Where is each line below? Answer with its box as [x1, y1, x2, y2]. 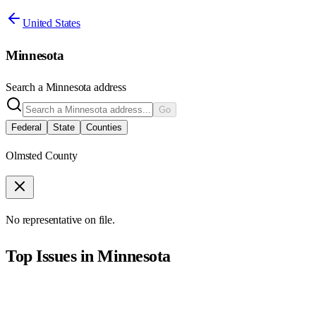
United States [23, 16, 80, 29]
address [91, 81, 126, 94]
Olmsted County [6, 150, 78, 162]
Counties [86, 122, 122, 133]
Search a [6, 81, 46, 94]
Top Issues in [6, 247, 98, 266]
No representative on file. [6, 214, 115, 226]
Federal [11, 122, 42, 133]
